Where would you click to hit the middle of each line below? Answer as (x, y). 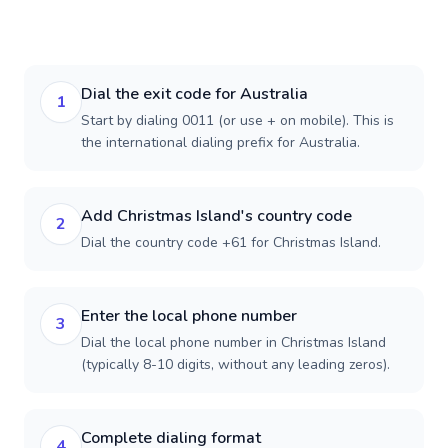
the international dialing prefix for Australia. (220, 142)
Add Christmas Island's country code (216, 216)
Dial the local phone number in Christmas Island (233, 342)
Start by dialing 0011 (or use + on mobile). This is (237, 120)
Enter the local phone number (189, 316)
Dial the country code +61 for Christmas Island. (231, 242)
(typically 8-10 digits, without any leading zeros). (235, 364)
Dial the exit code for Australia (194, 94)
